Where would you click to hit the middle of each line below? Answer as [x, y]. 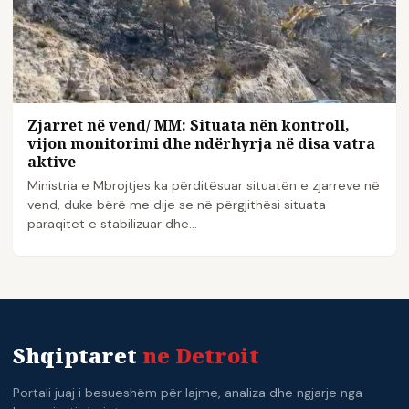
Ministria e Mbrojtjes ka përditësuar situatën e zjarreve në [204, 186]
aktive [52, 162]
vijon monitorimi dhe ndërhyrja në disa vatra [201, 144]
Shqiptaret [78, 356]
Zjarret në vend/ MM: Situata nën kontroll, [189, 126]
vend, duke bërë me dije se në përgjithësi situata [177, 205]
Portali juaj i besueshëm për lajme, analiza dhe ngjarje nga [188, 393]
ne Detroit [201, 356]
